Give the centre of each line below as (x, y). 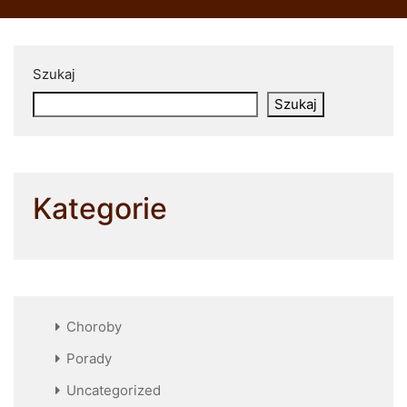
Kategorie (100, 208)
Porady (89, 358)
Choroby (94, 326)
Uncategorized (114, 390)
